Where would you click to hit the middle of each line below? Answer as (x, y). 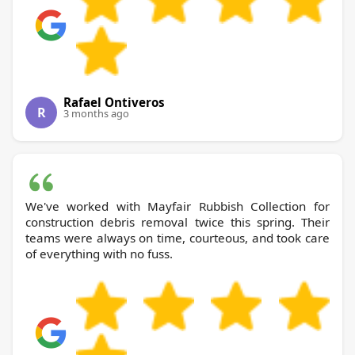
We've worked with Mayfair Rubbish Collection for (86, 206)
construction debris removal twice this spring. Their (177, 222)
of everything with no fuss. (99, 254)
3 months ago (96, 114)
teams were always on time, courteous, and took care (177, 238)
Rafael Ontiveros (114, 103)
